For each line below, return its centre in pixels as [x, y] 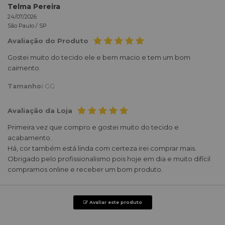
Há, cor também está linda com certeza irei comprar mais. [102, 148]
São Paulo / [23, 26]
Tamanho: [26, 86]
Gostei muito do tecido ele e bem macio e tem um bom [99, 58]
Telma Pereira [34, 7]
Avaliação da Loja [40, 111]
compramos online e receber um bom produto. [85, 170]
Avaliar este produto [115, 202]
